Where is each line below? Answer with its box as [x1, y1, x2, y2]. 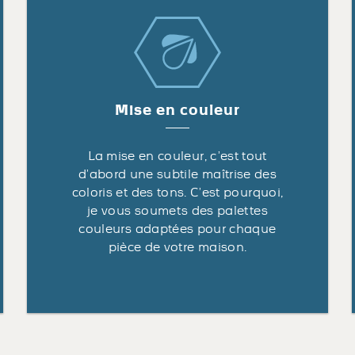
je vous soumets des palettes [87, 204, 268, 218]
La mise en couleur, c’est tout [88, 149, 267, 163]
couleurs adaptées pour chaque [78, 222, 277, 236]
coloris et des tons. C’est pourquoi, [71, 185, 284, 200]
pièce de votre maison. [108, 240, 247, 254]
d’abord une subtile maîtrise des [78, 167, 277, 181]
